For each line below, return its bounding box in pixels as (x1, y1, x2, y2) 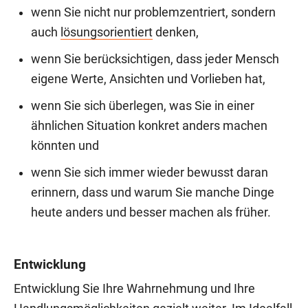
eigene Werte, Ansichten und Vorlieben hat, (31, 71, 265, 86)
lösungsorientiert (60, 25, 153, 39)
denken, (153, 25, 199, 39)
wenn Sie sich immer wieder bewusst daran (31, 165, 268, 179)
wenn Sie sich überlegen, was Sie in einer (31, 98, 254, 113)
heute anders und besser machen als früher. (31, 205, 271, 219)
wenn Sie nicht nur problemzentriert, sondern (31, 5, 276, 19)
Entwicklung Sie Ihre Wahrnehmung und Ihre (14, 281, 255, 296)
